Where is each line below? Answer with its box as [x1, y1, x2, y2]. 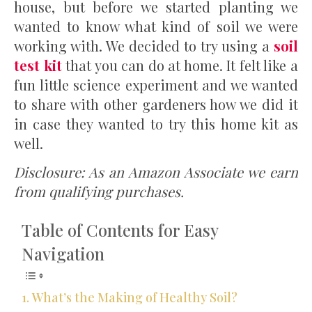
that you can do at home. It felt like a [61, 55, 299, 75]
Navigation [22, 242, 104, 265]
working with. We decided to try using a [14, 36, 274, 55]
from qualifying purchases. [14, 181, 187, 201]
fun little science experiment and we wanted [14, 75, 298, 94]
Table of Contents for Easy [22, 218, 218, 241]
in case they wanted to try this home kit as [14, 114, 298, 133]
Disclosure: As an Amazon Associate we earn [14, 162, 298, 181]
